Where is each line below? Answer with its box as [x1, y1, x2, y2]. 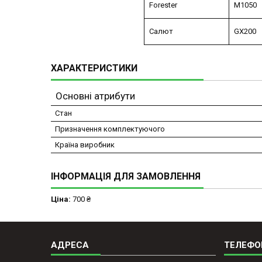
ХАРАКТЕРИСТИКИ [51, 63, 137, 74]
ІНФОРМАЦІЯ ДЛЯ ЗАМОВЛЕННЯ [51, 171, 201, 182]
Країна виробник [55, 140, 115, 150]
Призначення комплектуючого [55, 125, 165, 134]
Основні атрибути [56, 90, 135, 102]
